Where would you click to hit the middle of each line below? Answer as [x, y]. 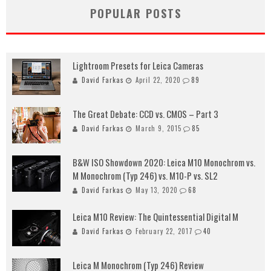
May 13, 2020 [157, 190]
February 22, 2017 [164, 231]
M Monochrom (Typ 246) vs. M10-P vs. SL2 [145, 176]
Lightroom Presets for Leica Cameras [138, 66]
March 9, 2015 [158, 129]
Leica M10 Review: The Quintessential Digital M [155, 217]
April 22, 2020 [158, 80]
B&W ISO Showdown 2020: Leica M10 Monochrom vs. [164, 162]
